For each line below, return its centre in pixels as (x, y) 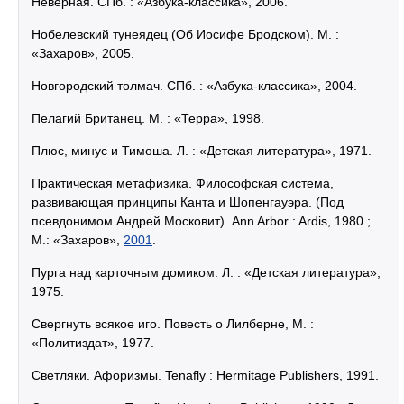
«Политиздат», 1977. (93, 343)
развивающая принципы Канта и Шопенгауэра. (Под (188, 202)
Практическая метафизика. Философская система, (183, 183)
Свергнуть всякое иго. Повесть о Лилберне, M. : (173, 324)
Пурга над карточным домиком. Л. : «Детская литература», (206, 272)
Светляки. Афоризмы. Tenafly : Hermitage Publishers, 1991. (205, 375)
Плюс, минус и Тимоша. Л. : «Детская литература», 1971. (202, 151)
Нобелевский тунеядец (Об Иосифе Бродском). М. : (185, 34)
